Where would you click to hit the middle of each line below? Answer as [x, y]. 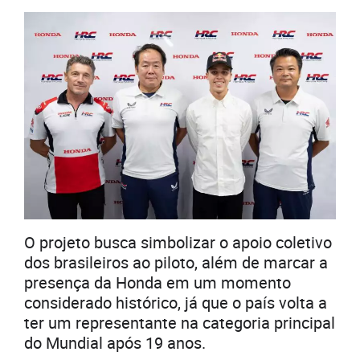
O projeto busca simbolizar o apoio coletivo [178, 243]
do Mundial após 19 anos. [115, 343]
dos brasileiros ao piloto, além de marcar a [176, 263]
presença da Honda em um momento [157, 283]
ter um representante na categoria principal [180, 323]
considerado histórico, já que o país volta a [176, 303]
